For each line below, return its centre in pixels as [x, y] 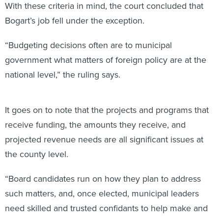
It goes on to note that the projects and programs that [107, 99]
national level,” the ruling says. [63, 63]
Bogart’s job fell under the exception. [75, 9]
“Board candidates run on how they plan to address [103, 167]
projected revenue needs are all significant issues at [104, 128]
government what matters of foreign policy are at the [106, 49]
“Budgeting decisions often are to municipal [88, 34]
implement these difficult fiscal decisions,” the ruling [104, 212]
